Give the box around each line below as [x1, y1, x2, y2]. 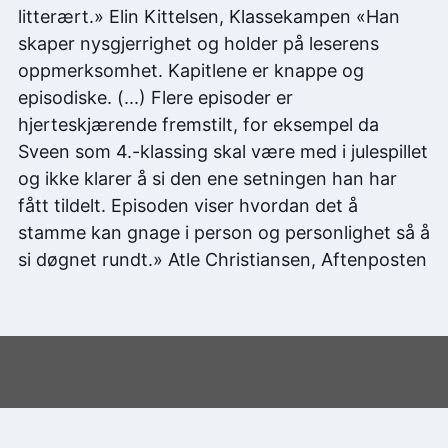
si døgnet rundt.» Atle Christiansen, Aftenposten [18, 249, 427, 271]
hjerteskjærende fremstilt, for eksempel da [18, 114, 379, 136]
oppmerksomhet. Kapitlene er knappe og [18, 60, 364, 82]
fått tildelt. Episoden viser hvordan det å [18, 195, 358, 217]
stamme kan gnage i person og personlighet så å [18, 222, 430, 244]
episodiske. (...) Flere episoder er [18, 87, 293, 109]
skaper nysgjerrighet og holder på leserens [18, 33, 379, 55]
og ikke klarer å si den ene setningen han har [18, 168, 397, 190]
